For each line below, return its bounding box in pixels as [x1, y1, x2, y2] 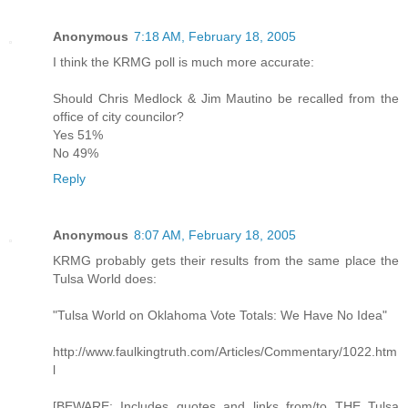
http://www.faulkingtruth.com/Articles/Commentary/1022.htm [53, 344, 397, 360]
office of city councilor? [53, 109, 184, 125]
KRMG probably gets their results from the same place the [53, 253, 399, 269]
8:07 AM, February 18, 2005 [134, 228, 296, 243]
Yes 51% [53, 127, 103, 143]
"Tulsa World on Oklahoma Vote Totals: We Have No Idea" [53, 308, 387, 323]
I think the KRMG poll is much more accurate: [53, 55, 314, 70]
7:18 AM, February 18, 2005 [134, 29, 296, 45]
